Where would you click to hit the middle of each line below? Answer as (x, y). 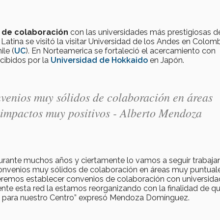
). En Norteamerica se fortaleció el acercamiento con (121, 51)
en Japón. (166, 60)
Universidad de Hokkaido (99, 60)
